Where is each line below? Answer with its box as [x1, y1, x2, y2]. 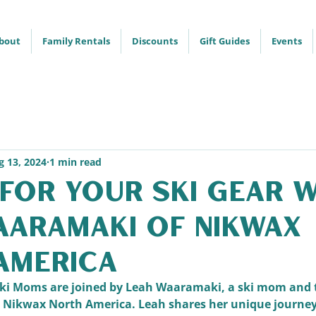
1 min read [49, 154, 102, 169]
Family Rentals [42, 35, 110, 47]
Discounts [132, 35, 178, 47]
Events [272, 35, 302, 47]
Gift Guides [200, 35, 250, 47]
